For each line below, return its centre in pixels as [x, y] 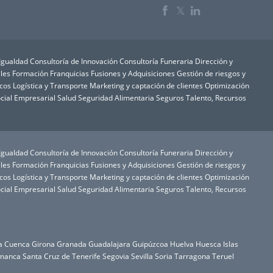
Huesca [209, 244]
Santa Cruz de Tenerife [62, 256]
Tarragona [193, 256]
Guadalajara [110, 244]
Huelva [182, 244]
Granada [72, 244]
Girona [44, 244]
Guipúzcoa [151, 244]
